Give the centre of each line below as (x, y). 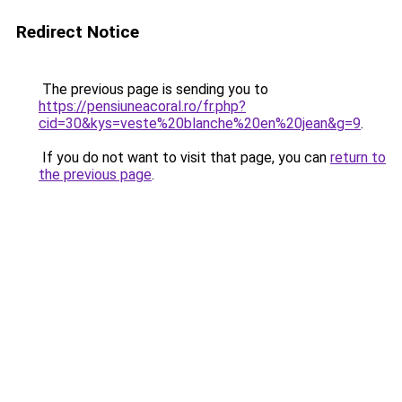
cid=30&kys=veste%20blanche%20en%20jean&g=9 (200, 123)
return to (358, 157)
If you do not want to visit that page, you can (184, 157)
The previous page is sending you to (153, 89)
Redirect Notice (78, 32)
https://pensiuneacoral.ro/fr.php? (142, 106)
